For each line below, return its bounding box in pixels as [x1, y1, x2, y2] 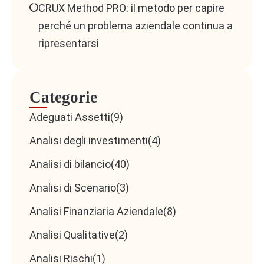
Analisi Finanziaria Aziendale [29, 205, 163, 218]
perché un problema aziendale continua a [38, 19, 233, 32]
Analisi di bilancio [29, 158, 111, 171]
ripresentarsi [38, 37, 99, 50]
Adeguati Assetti [29, 111, 110, 124]
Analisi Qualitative [29, 229, 115, 242]
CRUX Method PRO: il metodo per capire [38, 2, 225, 15]
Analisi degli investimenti [29, 134, 148, 147]
